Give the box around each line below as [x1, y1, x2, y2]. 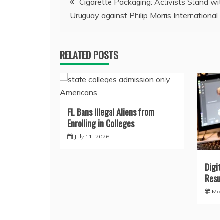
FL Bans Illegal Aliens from [67, 105, 154, 118]
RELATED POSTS [60, 47, 118, 62]
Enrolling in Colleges [67, 116, 134, 130]
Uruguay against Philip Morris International [70, 10, 218, 20]
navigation [59, 13, 119, 36]
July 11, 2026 [74, 132, 109, 140]
